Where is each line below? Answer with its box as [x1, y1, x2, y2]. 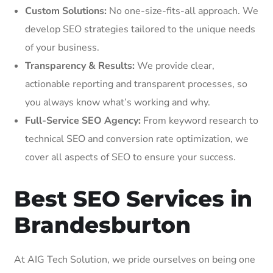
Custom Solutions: [25, 4, 107, 18]
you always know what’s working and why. [25, 95, 210, 109]
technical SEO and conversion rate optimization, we [25, 132, 249, 146]
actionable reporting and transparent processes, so [25, 77, 247, 91]
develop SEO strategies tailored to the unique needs [25, 22, 255, 36]
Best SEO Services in [14, 185, 252, 212]
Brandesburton [14, 211, 191, 238]
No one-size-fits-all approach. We [107, 4, 258, 18]
